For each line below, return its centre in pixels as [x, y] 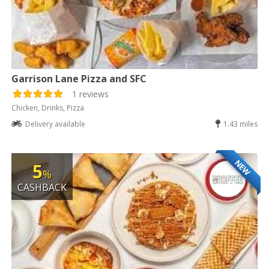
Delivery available [56, 124]
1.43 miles [240, 124]
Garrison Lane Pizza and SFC [79, 78]
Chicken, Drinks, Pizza [48, 107]
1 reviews [91, 94]
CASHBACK [42, 187]
